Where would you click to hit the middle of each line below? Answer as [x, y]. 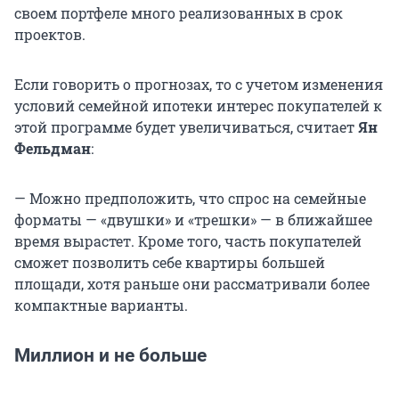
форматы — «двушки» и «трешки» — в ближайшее [193, 220]
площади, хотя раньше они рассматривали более [192, 284]
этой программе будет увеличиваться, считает [186, 127]
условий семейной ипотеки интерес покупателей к [198, 106]
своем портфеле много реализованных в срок [179, 13]
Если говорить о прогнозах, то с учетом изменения [199, 85]
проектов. [50, 35]
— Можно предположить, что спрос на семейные [190, 199]
